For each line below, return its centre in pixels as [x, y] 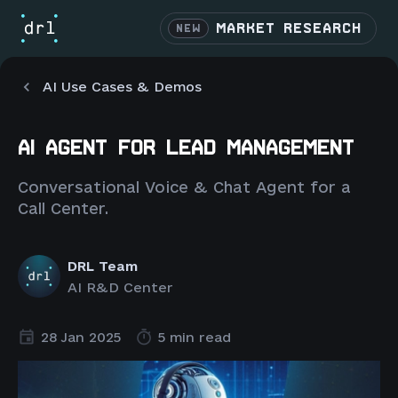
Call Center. [63, 208]
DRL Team [103, 266]
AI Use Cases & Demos [122, 87]
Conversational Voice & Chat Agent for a [184, 187]
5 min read [195, 337]
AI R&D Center [120, 287]
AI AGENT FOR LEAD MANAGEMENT [186, 148]
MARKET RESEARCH [289, 28]
